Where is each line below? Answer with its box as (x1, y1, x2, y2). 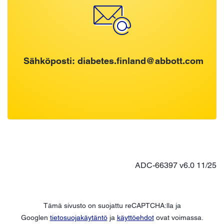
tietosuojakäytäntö (49, 213, 107, 221)
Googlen (20, 213, 50, 221)
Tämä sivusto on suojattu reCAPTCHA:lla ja (43, 201, 181, 209)
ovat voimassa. (153, 213, 203, 221)
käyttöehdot (116, 213, 154, 221)
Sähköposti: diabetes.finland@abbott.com (23, 55, 203, 66)
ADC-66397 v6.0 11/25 (135, 160, 216, 170)
